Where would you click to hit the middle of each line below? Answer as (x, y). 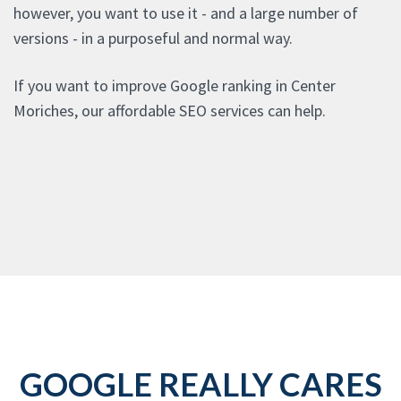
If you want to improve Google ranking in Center (175, 86)
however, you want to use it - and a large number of (186, 13)
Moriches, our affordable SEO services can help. (170, 111)
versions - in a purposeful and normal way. (153, 38)
